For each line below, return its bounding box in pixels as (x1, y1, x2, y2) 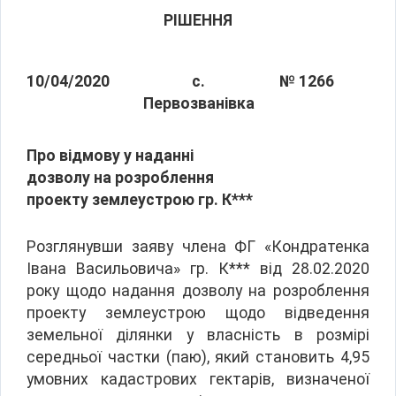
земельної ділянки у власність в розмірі (27, 325, 369, 344)
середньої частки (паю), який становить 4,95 (27, 347, 369, 366)
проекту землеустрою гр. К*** (27, 190, 254, 209)
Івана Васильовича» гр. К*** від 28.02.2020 (27, 259, 369, 278)
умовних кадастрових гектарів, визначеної (27, 369, 369, 388)
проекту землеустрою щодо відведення (27, 303, 369, 322)
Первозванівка (142, 94, 255, 112)
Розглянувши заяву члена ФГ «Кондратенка (27, 237, 369, 255)
